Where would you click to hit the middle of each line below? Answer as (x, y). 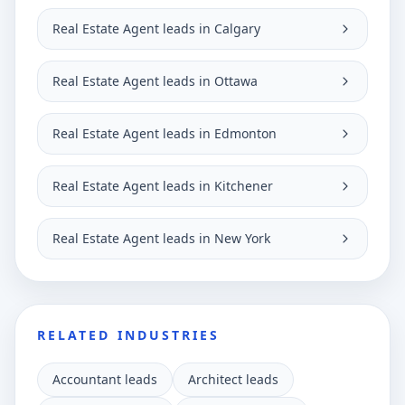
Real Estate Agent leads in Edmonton (165, 133)
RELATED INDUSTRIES (129, 335)
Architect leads (233, 379)
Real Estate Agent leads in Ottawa (155, 81)
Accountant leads (105, 379)
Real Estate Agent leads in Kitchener (163, 186)
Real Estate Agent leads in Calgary (156, 28)
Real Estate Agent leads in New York (161, 238)
